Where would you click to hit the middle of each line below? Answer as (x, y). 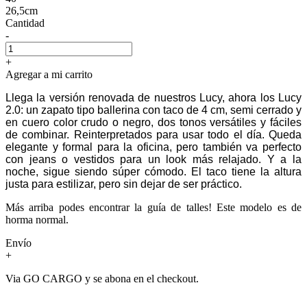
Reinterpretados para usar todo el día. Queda (187, 134)
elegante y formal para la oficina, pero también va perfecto (153, 147)
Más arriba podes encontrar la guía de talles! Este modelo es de (153, 207)
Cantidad (25, 23)
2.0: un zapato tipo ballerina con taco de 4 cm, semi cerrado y (153, 110)
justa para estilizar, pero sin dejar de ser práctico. (125, 184)
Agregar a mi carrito (49, 74)
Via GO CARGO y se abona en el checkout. (102, 278)
